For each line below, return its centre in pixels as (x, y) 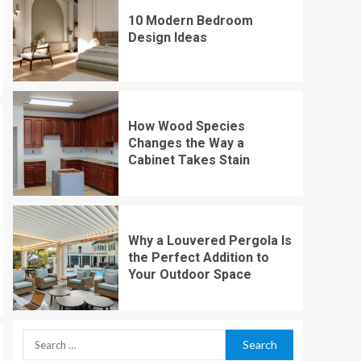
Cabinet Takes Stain (189, 160)
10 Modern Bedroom (190, 20)
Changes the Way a (186, 143)
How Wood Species (186, 127)
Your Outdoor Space (189, 275)
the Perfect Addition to (198, 258)
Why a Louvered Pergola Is (210, 241)
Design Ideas (167, 37)
